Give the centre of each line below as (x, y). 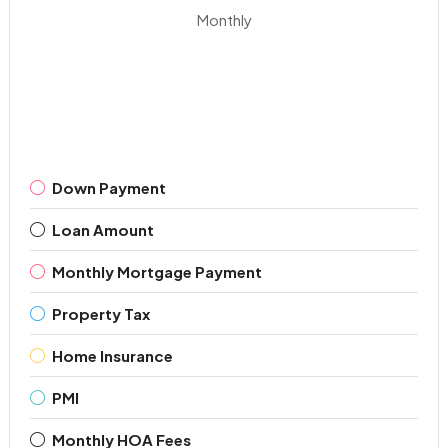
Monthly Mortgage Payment (156, 271)
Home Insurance (112, 355)
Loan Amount (102, 229)
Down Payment (108, 187)
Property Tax (100, 313)
